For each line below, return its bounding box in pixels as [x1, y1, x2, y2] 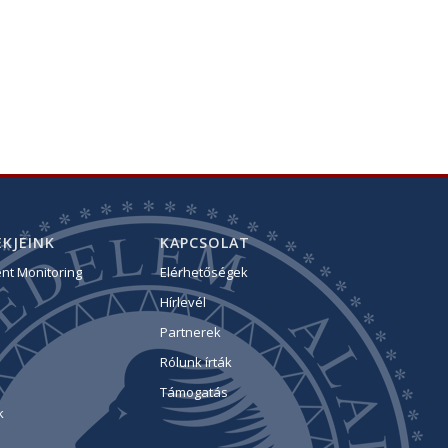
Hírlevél [160, 292, 207, 311]
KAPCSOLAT [160, 232, 251, 252]
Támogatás [160, 382, 229, 401]
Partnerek [160, 322, 222, 341]
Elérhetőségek [160, 262, 249, 281]
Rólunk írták [160, 352, 233, 371]
